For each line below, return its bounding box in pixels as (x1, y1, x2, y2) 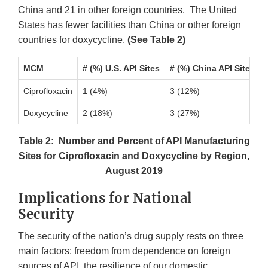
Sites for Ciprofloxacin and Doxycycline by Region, (19, 150, 249, 161)
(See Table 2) (127, 34, 185, 45)
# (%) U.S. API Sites (83, 63, 160, 73)
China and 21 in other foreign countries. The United (18, 4, 237, 15)
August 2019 (105, 165, 163, 176)
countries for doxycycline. (18, 34, 127, 45)
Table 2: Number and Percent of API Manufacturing (18, 135, 250, 146)
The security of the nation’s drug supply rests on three (18, 230, 243, 241)
